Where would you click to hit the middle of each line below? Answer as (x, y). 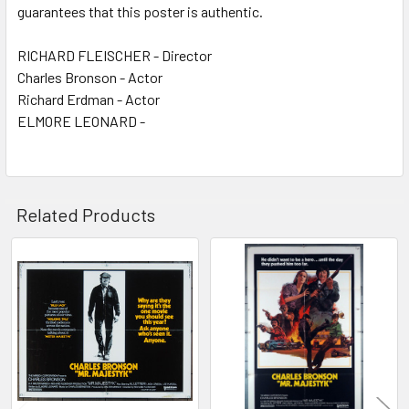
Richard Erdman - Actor (89, 99)
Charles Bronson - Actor (90, 77)
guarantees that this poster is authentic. (140, 11)
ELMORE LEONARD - (81, 121)
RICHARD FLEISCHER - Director (115, 55)
